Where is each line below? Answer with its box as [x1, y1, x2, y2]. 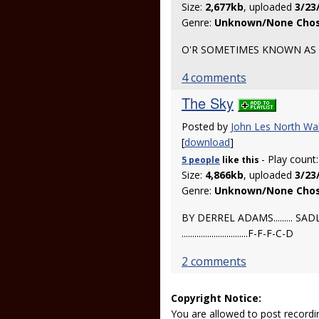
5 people [182, 154, 220, 166]
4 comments [182, 70, 246, 85]
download [184, 135, 230, 149]
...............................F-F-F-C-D [182, 226, 293, 240]
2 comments [182, 253, 246, 269]
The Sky [182, 93, 234, 113]
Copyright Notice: [171, 291, 261, 305]
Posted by [182, 120, 231, 133]
